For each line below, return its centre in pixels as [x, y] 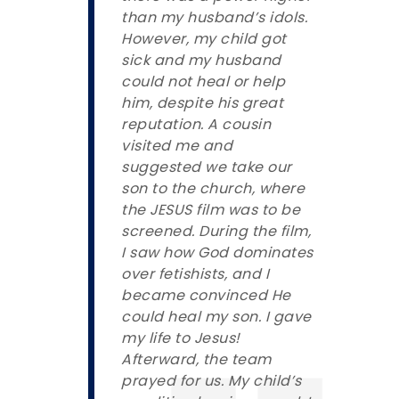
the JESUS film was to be [211, 209]
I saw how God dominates [217, 252]
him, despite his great [202, 102]
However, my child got [204, 38]
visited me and [177, 145]
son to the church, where [213, 188]
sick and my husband [201, 60]
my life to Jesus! [181, 338]
